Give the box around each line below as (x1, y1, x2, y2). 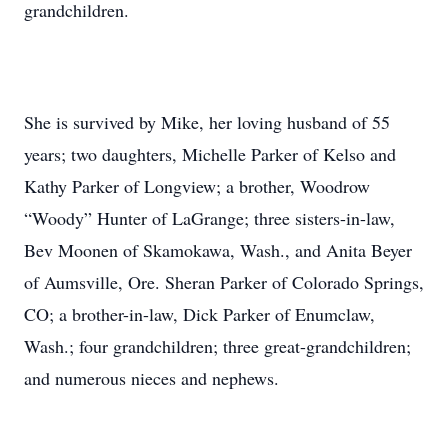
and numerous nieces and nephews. (24, 366, 279, 390)
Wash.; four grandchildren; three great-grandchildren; (24, 334, 411, 358)
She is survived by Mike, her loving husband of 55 (24, 110, 390, 134)
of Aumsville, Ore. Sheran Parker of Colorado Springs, (24, 270, 424, 294)
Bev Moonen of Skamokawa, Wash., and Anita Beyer (24, 238, 412, 262)
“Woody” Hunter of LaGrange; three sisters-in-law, (24, 206, 395, 230)
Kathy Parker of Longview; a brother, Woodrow (24, 174, 370, 198)
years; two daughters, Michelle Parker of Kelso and (24, 142, 396, 166)
